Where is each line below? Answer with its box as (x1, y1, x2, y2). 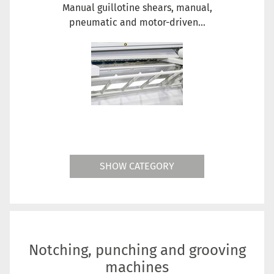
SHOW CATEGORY (100, 160, 174, 172)
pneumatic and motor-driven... (68, 16, 206, 28)
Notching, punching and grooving (28, 241, 246, 259)
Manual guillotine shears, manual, (62, 1, 212, 13)
